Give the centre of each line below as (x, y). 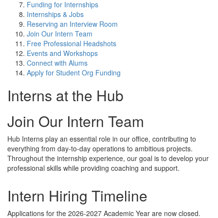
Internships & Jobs (55, 14)
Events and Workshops (62, 53)
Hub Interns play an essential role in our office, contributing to (102, 139)
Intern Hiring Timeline (77, 195)
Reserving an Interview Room (72, 24)
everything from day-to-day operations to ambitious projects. (100, 148)
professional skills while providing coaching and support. (94, 168)
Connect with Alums (57, 63)
